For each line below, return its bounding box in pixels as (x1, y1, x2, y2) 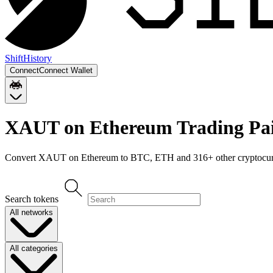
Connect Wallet (39, 66, 93, 75)
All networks (10, 207, 53, 217)
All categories (10, 244, 58, 253)
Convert (5, 152, 38, 163)
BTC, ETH (130, 152, 174, 163)
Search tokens (5, 193, 58, 204)
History (23, 53, 52, 63)
